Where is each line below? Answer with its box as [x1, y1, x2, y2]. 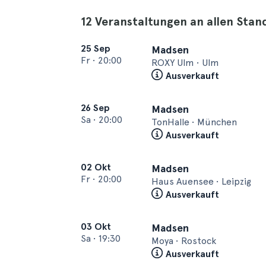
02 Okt [81, 161, 111, 173]
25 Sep [81, 43, 110, 54]
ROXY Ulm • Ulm [151, 57, 219, 68]
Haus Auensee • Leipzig [151, 176, 251, 187]
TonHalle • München [151, 116, 237, 128]
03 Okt [81, 221, 111, 232]
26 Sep [81, 102, 110, 113]
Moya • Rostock [151, 235, 216, 246]
